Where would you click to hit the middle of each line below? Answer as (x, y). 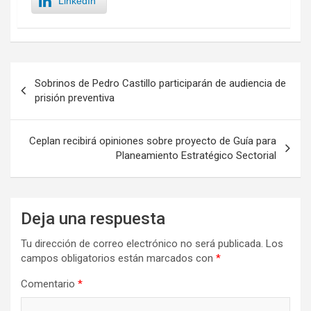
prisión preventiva (75, 98)
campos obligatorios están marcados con (118, 259)
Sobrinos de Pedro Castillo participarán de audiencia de (160, 84)
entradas (45, 117)
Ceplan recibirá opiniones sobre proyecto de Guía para (153, 141)
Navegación (56, 73)
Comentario (49, 284)
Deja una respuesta (93, 219)
